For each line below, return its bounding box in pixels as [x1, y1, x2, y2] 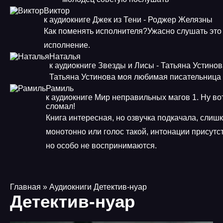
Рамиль [46, 84, 74, 93]
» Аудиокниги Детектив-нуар [41, 183, 147, 191]
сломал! [46, 102, 75, 111]
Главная [10, 183, 41, 191]
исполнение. [44, 41, 90, 49]
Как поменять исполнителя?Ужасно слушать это [44, 27, 222, 35]
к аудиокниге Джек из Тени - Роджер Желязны [44, 15, 213, 24]
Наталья [49, 52, 81, 61]
